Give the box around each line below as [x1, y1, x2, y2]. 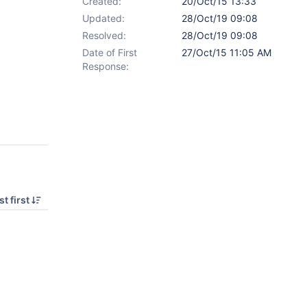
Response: [82, 60, 129, 72]
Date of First [82, 47, 137, 58]
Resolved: [82, 29, 126, 41]
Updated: [82, 12, 125, 24]
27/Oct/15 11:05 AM [182, 47, 271, 58]
